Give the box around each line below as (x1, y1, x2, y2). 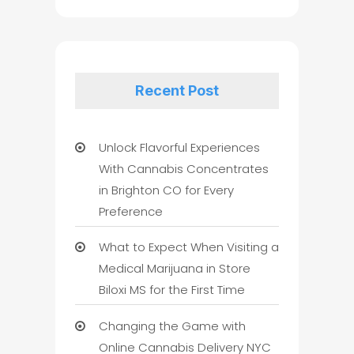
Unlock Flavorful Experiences (98, 138, 260, 156)
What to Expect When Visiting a (98, 239, 279, 256)
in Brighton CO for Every (98, 181, 234, 198)
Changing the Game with (98, 317, 246, 334)
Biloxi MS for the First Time (98, 281, 245, 299)
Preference (98, 202, 163, 220)
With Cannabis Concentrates (98, 160, 269, 177)
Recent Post (134, 81, 219, 99)
